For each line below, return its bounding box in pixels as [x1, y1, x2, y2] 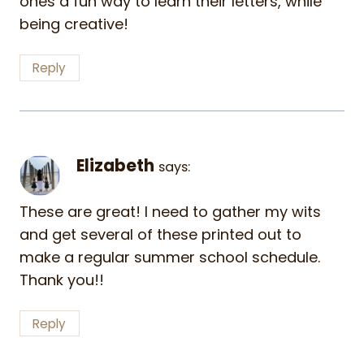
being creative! [19, 14, 128, 35]
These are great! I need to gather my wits [19, 201, 321, 223]
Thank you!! [19, 270, 104, 291]
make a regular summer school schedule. [19, 247, 320, 268]
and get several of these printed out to [19, 224, 301, 245]
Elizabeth [76, 154, 154, 177]
